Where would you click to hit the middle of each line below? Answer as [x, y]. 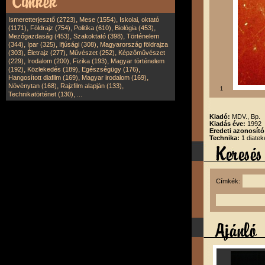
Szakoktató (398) [98, 36]
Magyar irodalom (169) [114, 77]
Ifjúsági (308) [78, 44]
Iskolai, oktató [139, 20]
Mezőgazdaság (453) [39, 36]
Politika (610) [93, 28]
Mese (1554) [98, 20]
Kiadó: [221, 117]
